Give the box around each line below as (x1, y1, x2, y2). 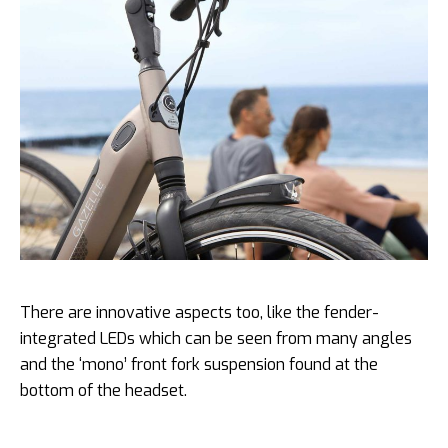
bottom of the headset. (20, 379, 187, 401)
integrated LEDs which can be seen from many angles (20, 327, 412, 349)
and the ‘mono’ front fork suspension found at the (20, 353, 378, 375)
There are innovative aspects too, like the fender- (20, 301, 379, 323)
